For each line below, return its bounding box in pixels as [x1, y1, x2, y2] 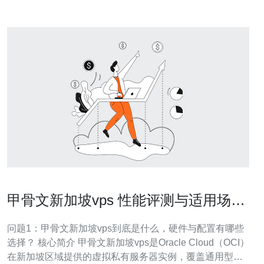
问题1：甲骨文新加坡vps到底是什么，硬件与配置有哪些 [7, 223, 244, 233]
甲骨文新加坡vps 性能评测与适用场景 [7, 192, 245, 208]
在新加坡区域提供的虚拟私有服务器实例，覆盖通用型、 [7, 252, 243, 262]
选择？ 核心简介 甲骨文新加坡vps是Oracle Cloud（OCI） [7, 237, 249, 247]
